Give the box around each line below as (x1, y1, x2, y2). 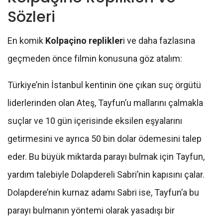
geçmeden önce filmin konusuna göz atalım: (7, 53, 182, 64)
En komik (7, 35, 45, 46)
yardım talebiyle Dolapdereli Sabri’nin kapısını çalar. (7, 169, 205, 180)
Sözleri (7, 6, 59, 28)
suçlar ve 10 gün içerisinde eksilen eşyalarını (7, 115, 182, 126)
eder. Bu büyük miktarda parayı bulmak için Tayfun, (7, 151, 205, 162)
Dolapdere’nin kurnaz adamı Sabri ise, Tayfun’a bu (7, 187, 199, 198)
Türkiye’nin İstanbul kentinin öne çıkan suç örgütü (7, 80, 201, 91)
